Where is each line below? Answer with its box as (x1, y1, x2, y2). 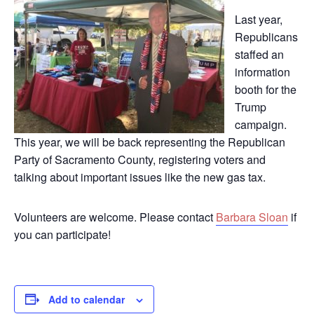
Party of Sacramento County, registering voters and (14, 151, 266, 168)
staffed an (235, 46, 284, 62)
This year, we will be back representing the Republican (14, 133, 285, 150)
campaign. (235, 116, 287, 132)
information (235, 63, 290, 80)
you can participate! (14, 226, 111, 243)
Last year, (235, 11, 282, 27)
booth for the (235, 81, 296, 97)
